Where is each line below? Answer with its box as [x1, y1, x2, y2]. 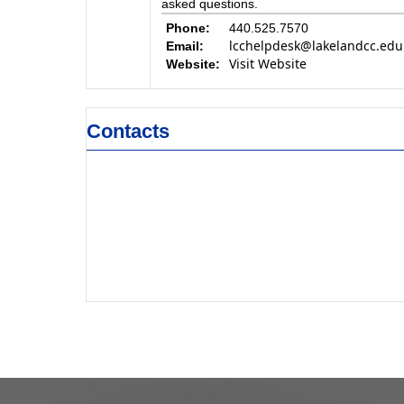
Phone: [165, 21, 210, 35]
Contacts [86, 120, 170, 142]
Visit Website [228, 55, 307, 72]
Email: [165, 39, 204, 53]
